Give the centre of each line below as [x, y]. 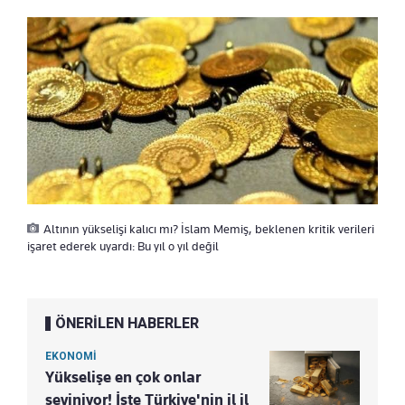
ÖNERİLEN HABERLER [127, 323]
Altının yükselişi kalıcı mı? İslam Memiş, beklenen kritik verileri [209, 229]
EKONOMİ [71, 356]
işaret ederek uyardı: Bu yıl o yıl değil [123, 246]
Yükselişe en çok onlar [123, 377]
